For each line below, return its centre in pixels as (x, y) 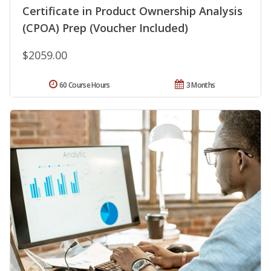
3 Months (201, 85)
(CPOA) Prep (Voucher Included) (105, 28)
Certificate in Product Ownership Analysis (132, 11)
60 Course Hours (85, 85)
